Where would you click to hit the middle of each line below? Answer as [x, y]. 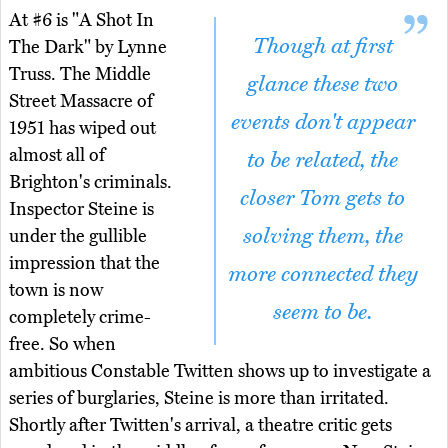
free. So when [62, 343]
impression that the [84, 262]
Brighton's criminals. [90, 181]
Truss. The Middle [80, 73]
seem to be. [322, 311]
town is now [56, 289]
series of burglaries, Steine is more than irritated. [199, 397]
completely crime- [80, 316]
